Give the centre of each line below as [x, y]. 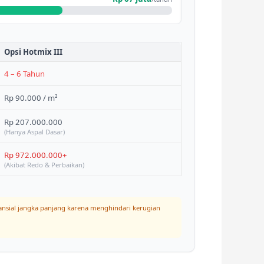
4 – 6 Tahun [24, 74]
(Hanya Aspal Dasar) [34, 132]
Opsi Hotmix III [33, 52]
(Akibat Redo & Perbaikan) [44, 165]
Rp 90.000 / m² [31, 98]
